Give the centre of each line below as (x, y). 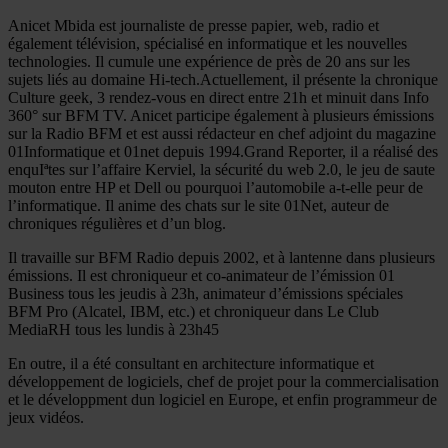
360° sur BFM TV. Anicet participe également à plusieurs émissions (221, 115)
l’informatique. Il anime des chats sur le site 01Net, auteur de (198, 205)
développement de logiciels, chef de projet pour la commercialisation (223, 381)
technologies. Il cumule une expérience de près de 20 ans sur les (209, 61)
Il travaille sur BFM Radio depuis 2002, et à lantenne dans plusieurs (221, 257)
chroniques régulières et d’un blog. (117, 223)
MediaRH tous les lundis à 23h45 (113, 329)
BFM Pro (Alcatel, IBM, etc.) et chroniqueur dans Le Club (193, 311)
